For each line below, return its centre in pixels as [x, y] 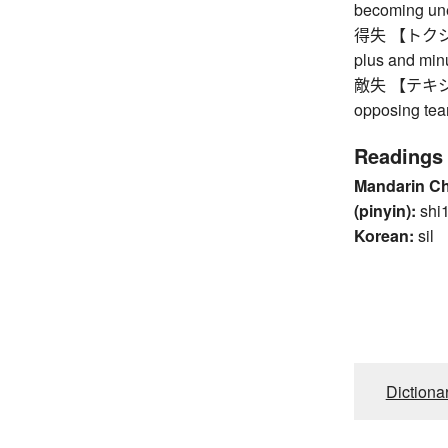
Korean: [383, 236]
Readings [398, 156]
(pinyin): [384, 211]
